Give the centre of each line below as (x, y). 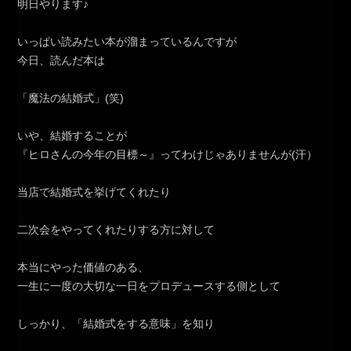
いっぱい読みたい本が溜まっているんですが (127, 42)
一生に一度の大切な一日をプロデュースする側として (149, 286)
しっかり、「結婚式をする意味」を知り (116, 324)
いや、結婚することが (72, 136)
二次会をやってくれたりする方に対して (116, 230)
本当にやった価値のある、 (83, 268)
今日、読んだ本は (62, 61)
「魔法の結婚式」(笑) (71, 98)
